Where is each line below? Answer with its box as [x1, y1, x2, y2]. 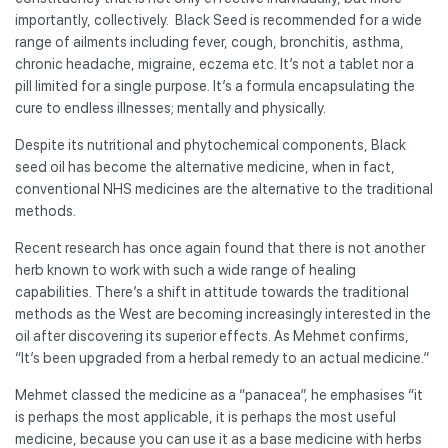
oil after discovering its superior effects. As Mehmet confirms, [15, 327, 409, 344]
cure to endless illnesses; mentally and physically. [15, 99, 326, 116]
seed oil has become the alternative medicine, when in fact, [15, 158, 395, 175]
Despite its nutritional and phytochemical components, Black [15, 136, 406, 153]
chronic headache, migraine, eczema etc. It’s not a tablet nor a [15, 55, 414, 72]
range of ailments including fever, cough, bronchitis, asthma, [15, 33, 404, 50]
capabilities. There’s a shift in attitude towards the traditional [15, 283, 409, 300]
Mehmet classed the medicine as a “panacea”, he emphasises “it [15, 386, 423, 403]
